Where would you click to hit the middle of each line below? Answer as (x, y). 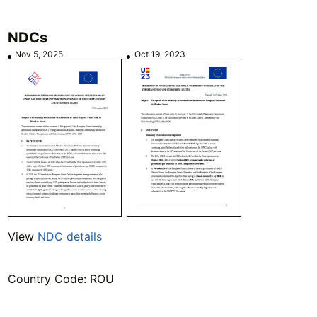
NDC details (69, 237)
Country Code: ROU (60, 279)
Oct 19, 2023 (160, 54)
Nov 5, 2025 (39, 54)
